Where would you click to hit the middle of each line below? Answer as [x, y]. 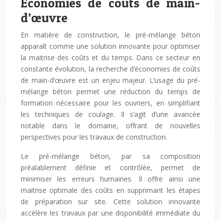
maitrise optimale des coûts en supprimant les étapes [110, 190]
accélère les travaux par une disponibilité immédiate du [110, 213]
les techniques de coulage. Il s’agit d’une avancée [110, 114]
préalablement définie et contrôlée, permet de [110, 167]
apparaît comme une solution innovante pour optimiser [110, 46]
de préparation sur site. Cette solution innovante [110, 202]
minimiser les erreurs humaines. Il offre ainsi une [110, 179]
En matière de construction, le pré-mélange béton [110, 35]
